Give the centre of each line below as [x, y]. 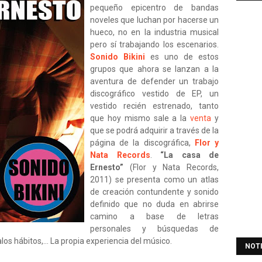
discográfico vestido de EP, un [154, 94]
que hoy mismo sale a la [140, 118]
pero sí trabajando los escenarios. [154, 44]
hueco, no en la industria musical [154, 32]
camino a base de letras [154, 216]
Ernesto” [107, 167]
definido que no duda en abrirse [154, 204]
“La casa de [189, 155]
